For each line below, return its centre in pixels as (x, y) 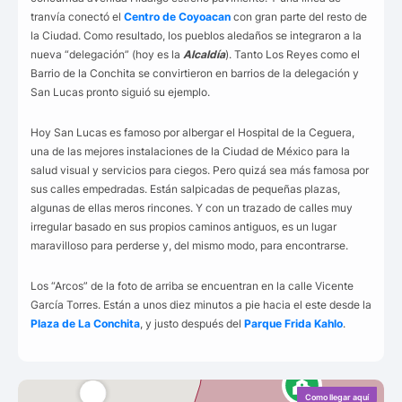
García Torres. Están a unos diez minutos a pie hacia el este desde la (201, 304)
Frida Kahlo (314, 323)
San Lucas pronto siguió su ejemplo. (120, 92)
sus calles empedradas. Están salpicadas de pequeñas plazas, (185, 188)
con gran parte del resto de (299, 16)
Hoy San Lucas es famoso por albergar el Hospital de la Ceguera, (192, 132)
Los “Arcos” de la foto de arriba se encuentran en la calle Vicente (192, 285)
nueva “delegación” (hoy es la (107, 54)
